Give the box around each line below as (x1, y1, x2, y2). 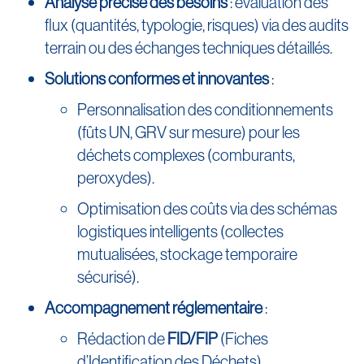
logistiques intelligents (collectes (77, 221, 284, 241)
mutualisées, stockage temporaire (77, 244, 297, 264)
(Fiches (218, 328, 268, 349)
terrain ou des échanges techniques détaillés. (45, 37, 332, 58)
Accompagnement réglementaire (45, 297, 262, 318)
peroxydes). (77, 167, 154, 188)
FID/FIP (167, 328, 218, 349)
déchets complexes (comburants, (77, 145, 295, 165)
